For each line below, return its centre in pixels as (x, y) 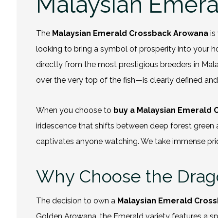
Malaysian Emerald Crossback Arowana (130, 33)
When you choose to (74, 110)
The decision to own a (76, 200)
